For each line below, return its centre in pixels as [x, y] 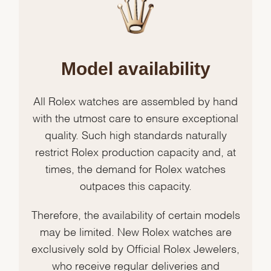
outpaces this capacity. [135, 184]
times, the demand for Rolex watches [135, 168]
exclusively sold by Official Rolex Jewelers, [135, 247]
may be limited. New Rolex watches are [135, 230]
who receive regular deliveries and [135, 264]
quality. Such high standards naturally [135, 134]
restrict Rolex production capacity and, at [135, 151]
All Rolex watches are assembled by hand [135, 100]
